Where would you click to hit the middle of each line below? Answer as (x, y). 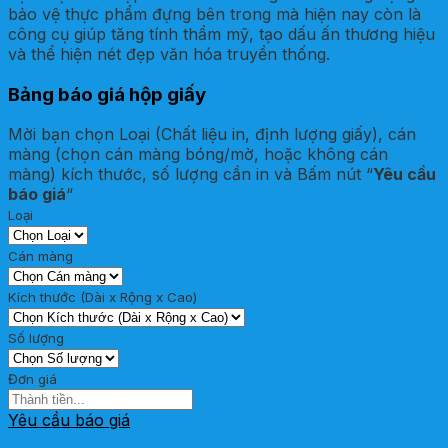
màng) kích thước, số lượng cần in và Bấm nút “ (190, 174)
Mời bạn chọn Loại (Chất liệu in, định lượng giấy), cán (212, 134)
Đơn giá (32, 379)
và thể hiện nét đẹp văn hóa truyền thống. (169, 53)
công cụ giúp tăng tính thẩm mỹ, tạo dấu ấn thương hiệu (221, 33)
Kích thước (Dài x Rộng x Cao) (102, 297)
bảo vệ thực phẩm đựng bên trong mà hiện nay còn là (214, 13)
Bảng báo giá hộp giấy (107, 94)
